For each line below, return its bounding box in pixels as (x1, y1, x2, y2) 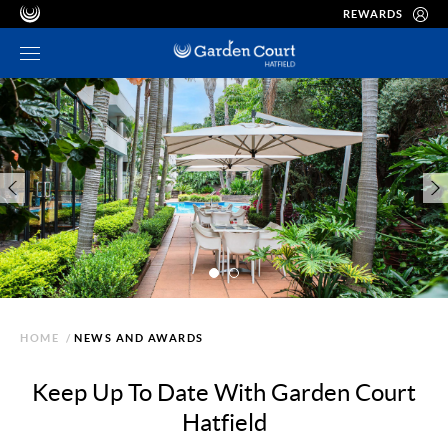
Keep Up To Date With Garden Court (32, 379, 416, 406)
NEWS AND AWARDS (74, 332, 204, 344)
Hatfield (181, 409, 267, 436)
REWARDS (343, 8, 403, 20)
